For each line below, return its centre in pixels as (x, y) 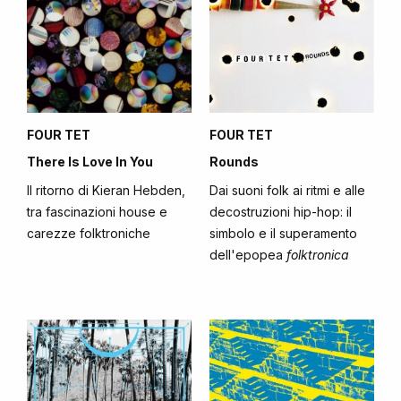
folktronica (318, 255)
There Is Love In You (90, 162)
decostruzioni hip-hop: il (281, 212)
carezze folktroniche (89, 233)
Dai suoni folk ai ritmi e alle (287, 190)
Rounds (234, 162)
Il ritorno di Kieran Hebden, (106, 190)
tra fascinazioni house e (97, 212)
